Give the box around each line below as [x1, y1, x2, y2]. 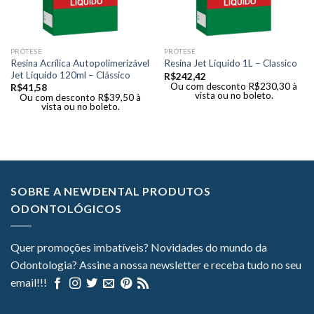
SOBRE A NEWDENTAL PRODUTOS [11, 184, 211, 198]
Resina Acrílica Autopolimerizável [10, 57, 149, 69]
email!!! [11, 275, 49, 289]
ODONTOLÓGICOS [11, 202, 122, 216]
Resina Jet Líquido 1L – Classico [163, 57, 297, 69]
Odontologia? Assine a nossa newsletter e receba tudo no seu [11, 257, 301, 271]
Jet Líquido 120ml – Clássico [10, 69, 130, 81]
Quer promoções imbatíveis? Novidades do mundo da [11, 240, 267, 254]
